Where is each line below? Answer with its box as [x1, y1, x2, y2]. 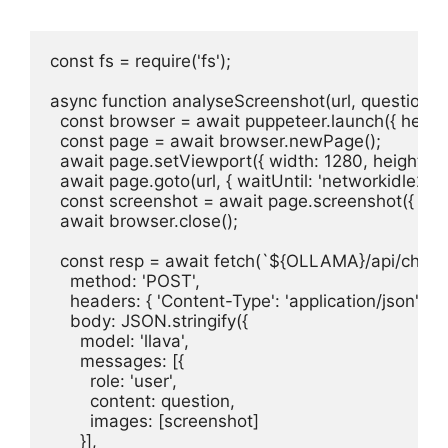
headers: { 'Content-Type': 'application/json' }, [50, 291, 435, 311]
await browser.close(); [50, 211, 238, 231]
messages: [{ [50, 351, 184, 371]
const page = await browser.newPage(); [50, 131, 381, 151]
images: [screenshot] [50, 411, 259, 431]
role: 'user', [50, 371, 177, 391]
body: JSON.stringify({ [50, 311, 248, 331]
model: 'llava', [50, 331, 189, 351]
